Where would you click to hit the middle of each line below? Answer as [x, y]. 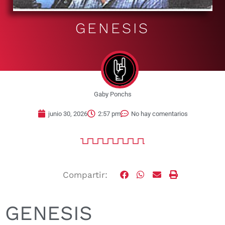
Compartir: [85, 175]
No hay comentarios [159, 114]
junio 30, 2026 [68, 114]
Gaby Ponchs [113, 94]
